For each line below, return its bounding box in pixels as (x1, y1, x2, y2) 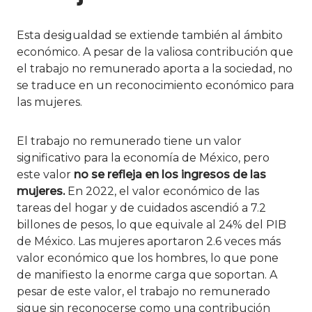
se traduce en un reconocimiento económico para (17, 78, 294, 92)
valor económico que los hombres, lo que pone (17, 251, 279, 265)
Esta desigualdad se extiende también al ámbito (17, 28, 283, 42)
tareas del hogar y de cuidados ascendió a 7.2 (17, 201, 266, 214)
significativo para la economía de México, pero (17, 150, 270, 164)
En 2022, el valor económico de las (65, 184, 259, 198)
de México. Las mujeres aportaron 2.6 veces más (17, 234, 281, 248)
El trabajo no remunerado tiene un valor (17, 134, 242, 148)
